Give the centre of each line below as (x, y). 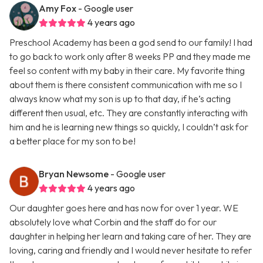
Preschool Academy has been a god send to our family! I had (131, 43)
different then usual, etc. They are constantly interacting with (129, 113)
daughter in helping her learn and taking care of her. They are (130, 236)
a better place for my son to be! (73, 141)
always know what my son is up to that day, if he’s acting (120, 99)
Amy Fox (58, 9)
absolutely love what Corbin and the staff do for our (113, 222)
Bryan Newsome (74, 174)
